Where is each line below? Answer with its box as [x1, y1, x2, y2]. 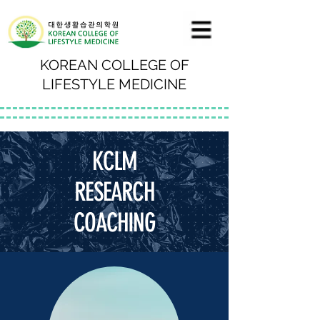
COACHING [74, 207, 155, 238]
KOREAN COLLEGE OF [39, 56, 189, 74]
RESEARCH [74, 176, 154, 207]
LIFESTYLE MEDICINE [42, 76, 186, 93]
